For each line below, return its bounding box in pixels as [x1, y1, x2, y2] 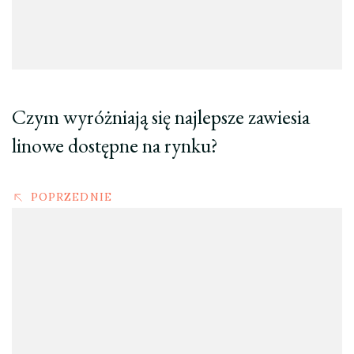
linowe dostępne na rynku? [12, 132, 218, 160]
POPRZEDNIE [31, 190, 112, 205]
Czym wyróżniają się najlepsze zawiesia [12, 104, 310, 131]
